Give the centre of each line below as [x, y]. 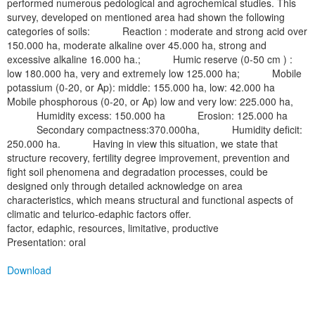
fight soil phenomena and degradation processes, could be [137, 172]
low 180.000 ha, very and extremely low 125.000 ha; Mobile [154, 73]
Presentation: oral [46, 242]
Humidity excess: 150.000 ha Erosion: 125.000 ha [147, 115]
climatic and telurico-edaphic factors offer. [99, 214]
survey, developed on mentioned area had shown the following [146, 17]
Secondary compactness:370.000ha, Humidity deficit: [155, 129]
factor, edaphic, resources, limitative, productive [113, 228]
